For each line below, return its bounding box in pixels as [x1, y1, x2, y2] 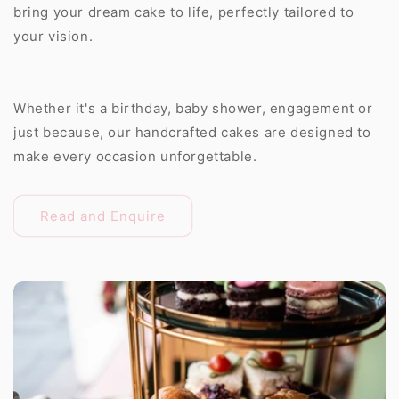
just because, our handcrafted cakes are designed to [13, 124, 371, 141]
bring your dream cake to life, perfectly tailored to [13, 4, 354, 20]
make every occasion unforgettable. [13, 148, 257, 165]
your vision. [13, 28, 94, 45]
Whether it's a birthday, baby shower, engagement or [13, 100, 373, 117]
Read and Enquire [40, 207, 166, 224]
